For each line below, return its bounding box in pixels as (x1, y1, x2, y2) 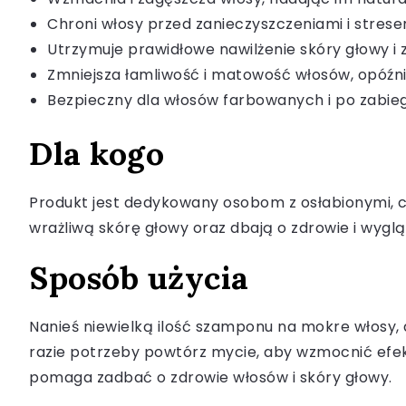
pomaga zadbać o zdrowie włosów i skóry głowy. (29, 367, 392, 389)
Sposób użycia (29, 257, 249, 299)
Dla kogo (29, 133, 164, 175)
